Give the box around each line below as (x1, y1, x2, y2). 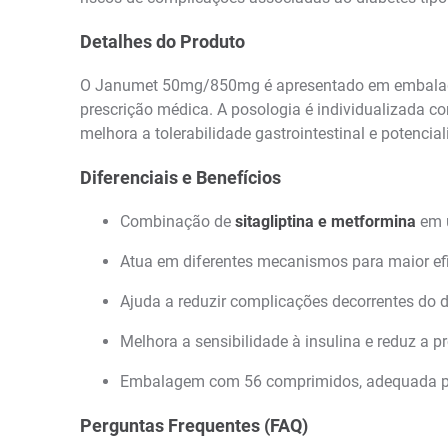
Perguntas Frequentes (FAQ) (80, 414, 308, 436)
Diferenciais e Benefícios (80, 166, 281, 188)
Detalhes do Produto (80, 30, 245, 52)
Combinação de (120, 211, 235, 231)
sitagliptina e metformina (235, 211, 416, 231)
